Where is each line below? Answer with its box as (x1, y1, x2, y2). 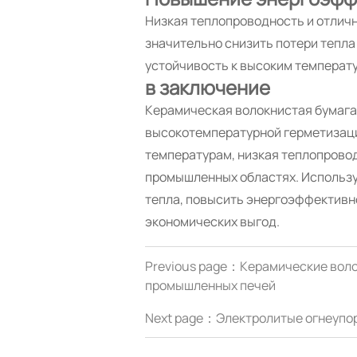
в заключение (144, 74, 270, 101)
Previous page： (144, 257, 240, 276)
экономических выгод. (144, 213, 280, 231)
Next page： (144, 309, 216, 328)
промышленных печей (144, 277, 276, 295)
